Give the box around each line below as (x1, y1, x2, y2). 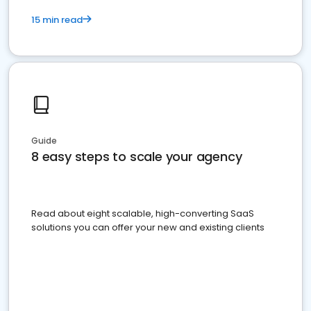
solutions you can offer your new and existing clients (31, 221, 264, 235)
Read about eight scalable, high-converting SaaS (31, 207, 254, 221)
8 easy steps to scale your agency (31, 148, 242, 166)
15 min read (31, 13, 83, 27)
